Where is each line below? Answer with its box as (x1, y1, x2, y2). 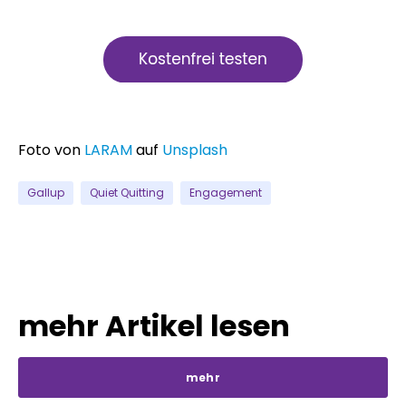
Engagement (189, 184, 262, 200)
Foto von (18, 140, 84, 161)
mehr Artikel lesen (18, 304, 290, 346)
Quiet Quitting (90, 184, 164, 200)
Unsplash (162, 140, 227, 161)
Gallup (27, 184, 64, 200)
